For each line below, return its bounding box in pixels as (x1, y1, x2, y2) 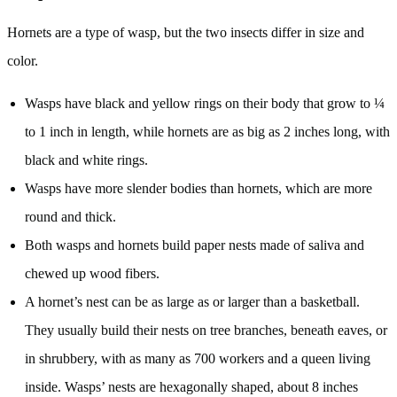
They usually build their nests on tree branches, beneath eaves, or (25, 322, 387, 338)
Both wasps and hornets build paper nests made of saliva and (25, 237, 364, 253)
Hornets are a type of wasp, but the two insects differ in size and (7, 24, 364, 40)
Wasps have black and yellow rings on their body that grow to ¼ (25, 95, 385, 111)
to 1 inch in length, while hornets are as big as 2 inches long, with (25, 123, 390, 139)
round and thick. (25, 208, 116, 224)
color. (7, 52, 42, 68)
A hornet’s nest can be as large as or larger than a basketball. (25, 293, 360, 309)
